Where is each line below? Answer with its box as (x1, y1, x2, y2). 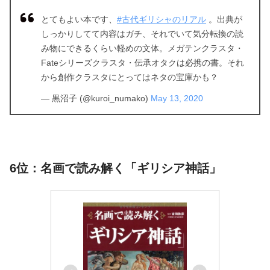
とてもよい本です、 (41, 14, 117, 25)
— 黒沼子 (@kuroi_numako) (41, 93, 151, 104)
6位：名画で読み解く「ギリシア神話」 (10, 162, 221, 175)
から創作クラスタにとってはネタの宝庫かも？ (41, 72, 218, 83)
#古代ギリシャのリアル (117, 14, 206, 25)
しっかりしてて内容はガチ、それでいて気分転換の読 (41, 29, 243, 39)
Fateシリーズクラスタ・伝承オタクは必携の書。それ (41, 58, 244, 68)
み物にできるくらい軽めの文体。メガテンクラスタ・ (41, 43, 243, 54)
